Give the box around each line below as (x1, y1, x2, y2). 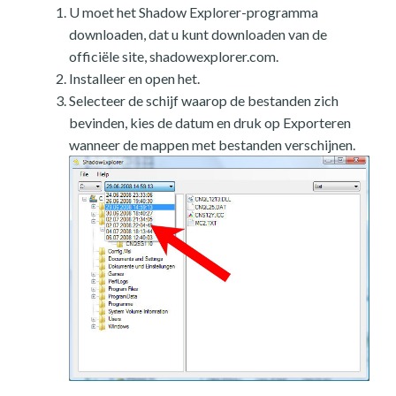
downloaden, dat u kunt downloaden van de (69, 26, 327, 43)
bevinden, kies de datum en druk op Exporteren (69, 114, 351, 132)
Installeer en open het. (69, 70, 200, 88)
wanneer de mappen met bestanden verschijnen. (69, 136, 355, 154)
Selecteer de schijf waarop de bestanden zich (69, 92, 339, 110)
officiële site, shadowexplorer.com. (69, 48, 278, 65)
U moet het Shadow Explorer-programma (69, 4, 318, 21)
